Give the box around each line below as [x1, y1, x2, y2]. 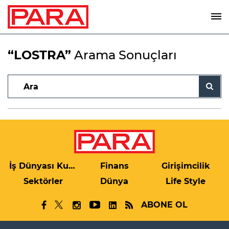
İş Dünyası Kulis [68, 161, 75, 171]
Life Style [166, 176, 206, 186]
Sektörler [24, 176, 63, 186]
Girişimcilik [161, 161, 210, 171]
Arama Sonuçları [71, 48, 177, 62]
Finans [100, 161, 129, 171]
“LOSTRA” [8, 48, 71, 62]
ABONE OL [141, 200, 188, 210]
